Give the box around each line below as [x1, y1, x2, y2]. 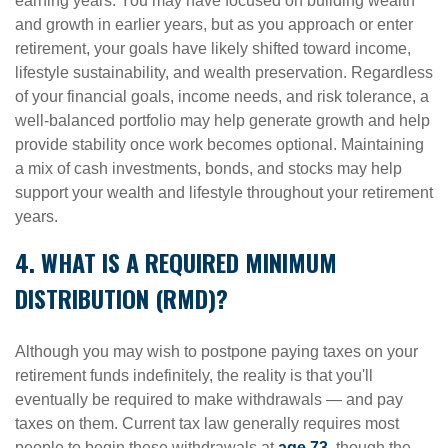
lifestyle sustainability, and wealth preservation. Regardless [15, 64, 433, 81]
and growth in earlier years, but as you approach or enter [15, 16, 413, 33]
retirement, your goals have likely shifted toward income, [15, 40, 411, 57]
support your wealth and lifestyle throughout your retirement [15, 184, 433, 201]
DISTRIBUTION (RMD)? [15, 280, 228, 316]
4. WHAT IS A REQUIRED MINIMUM [15, 244, 337, 280]
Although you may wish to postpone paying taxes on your [15, 343, 418, 360]
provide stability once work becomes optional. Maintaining [15, 136, 424, 153]
